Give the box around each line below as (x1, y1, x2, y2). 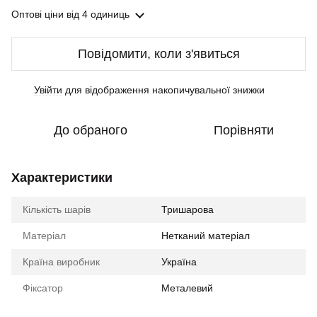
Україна (161, 256, 197, 267)
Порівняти (213, 123, 274, 137)
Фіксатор (23, 282, 63, 294)
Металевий (161, 282, 213, 294)
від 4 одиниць (64, 8, 129, 20)
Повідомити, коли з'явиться (77, 47, 240, 61)
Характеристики (11, 171, 113, 185)
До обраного (54, 123, 127, 137)
